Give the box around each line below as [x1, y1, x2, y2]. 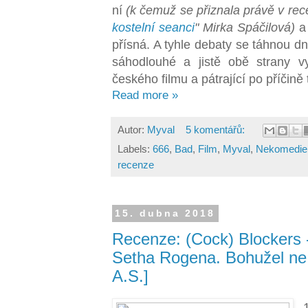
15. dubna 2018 [115, 208, 216, 219]
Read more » [112, 88, 178, 102]
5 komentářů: [185, 123, 247, 135]
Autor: [118, 123, 147, 135]
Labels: [118, 143, 153, 155]
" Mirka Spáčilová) [195, 19, 296, 34]
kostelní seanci [112, 19, 195, 34]
